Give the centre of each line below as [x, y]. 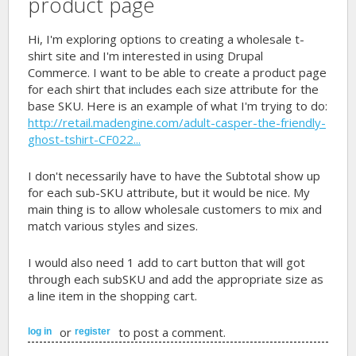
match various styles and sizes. [113, 226]
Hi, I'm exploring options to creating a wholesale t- [166, 39]
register [93, 331]
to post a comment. [171, 332]
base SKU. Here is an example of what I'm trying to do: [178, 106]
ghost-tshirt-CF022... [85, 139]
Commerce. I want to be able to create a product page [178, 72]
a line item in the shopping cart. [113, 296]
